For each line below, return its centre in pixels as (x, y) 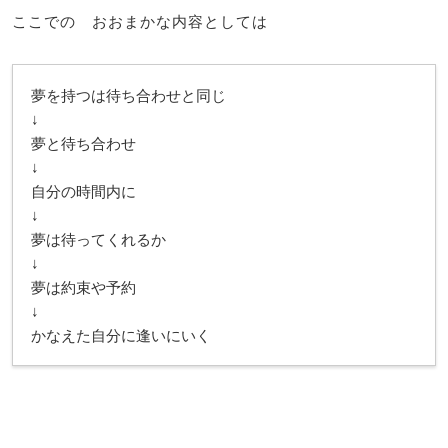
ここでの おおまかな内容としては (140, 20)
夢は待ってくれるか (98, 238)
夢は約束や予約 (83, 286)
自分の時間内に (83, 190)
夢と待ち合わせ (83, 142)
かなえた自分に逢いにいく (121, 334)
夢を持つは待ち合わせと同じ (128, 94)
